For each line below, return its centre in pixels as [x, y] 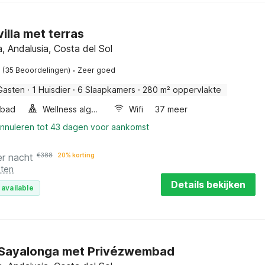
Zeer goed [96, 70]
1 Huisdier [51, 90]
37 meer [172, 109]
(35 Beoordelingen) [36, 70]
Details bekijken [208, 185]
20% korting [76, 155]
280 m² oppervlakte [182, 90]
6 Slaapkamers [106, 90]
